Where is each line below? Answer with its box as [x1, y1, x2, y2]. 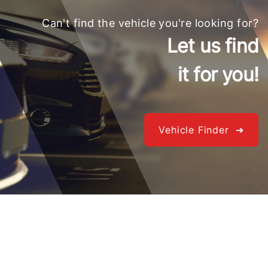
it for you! [177, 62, 258, 86]
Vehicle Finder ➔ [159, 123, 244, 136]
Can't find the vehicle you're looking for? [42, 16, 258, 29]
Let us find [166, 33, 258, 57]
